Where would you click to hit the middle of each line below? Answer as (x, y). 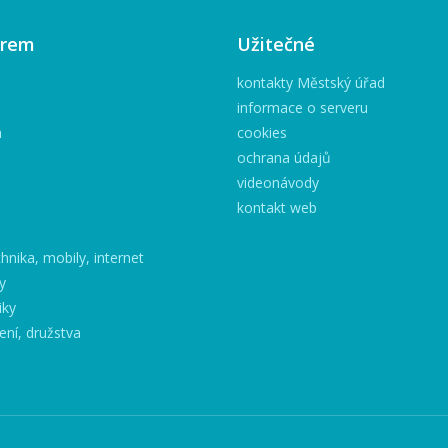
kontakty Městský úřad (310, 82)
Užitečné (275, 44)
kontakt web (276, 207)
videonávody (277, 182)
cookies (261, 132)
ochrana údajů (283, 157)
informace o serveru (302, 107)
